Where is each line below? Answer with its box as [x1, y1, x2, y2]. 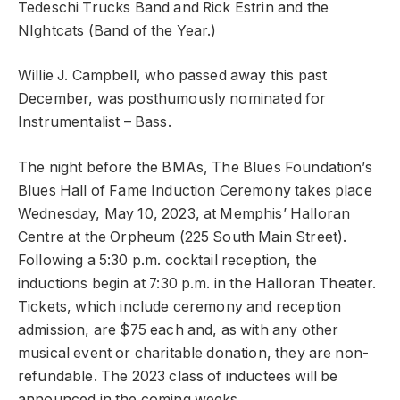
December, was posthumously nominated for [18, 90, 327, 108]
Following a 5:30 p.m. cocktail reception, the [18, 251, 318, 269]
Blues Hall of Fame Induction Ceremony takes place [18, 181, 372, 199]
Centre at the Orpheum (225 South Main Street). [18, 228, 347, 246]
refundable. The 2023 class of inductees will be [18, 367, 338, 385]
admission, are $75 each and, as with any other [18, 321, 339, 338]
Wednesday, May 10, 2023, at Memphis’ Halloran [18, 204, 351, 222]
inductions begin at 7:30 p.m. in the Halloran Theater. [18, 274, 377, 292]
